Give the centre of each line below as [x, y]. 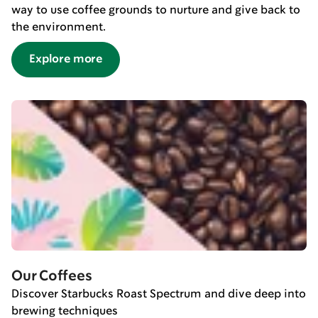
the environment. [59, 27]
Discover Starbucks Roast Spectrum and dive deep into [159, 294]
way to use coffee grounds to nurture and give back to [156, 10]
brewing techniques [65, 311]
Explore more [66, 59]
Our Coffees [52, 276]
